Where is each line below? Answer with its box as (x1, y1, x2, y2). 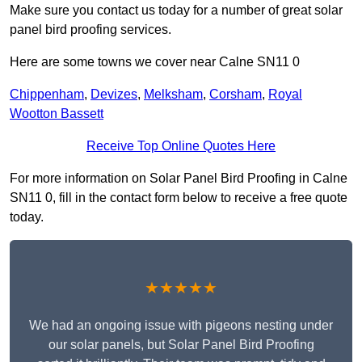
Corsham (209, 87, 262, 102)
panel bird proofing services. (10, 23, 171, 37)
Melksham (144, 87, 203, 102)
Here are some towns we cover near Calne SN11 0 (10, 55, 300, 69)
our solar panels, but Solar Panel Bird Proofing (48, 338, 314, 352)
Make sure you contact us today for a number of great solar (10, 3, 343, 18)
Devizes (90, 87, 137, 102)
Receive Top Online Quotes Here (86, 139, 276, 154)
